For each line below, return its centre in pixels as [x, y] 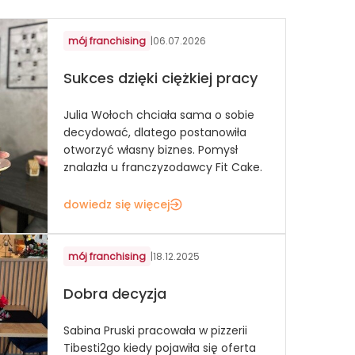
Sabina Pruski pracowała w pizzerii [155, 330]
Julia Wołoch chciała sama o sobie [158, 115]
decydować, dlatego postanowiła [155, 132]
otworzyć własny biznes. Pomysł [150, 149]
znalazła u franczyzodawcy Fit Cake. [162, 167]
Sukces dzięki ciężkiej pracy [160, 78]
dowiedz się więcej [116, 204]
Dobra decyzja [115, 294]
